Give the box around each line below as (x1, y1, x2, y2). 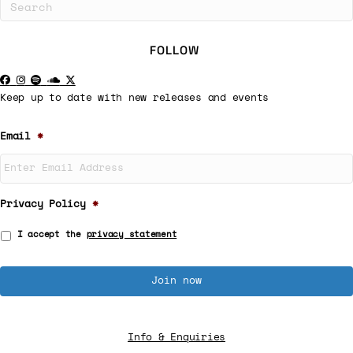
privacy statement (86, 229, 177, 239)
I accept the (17, 229, 87, 239)
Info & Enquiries (128, 332, 225, 343)
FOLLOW (150, 42, 199, 58)
